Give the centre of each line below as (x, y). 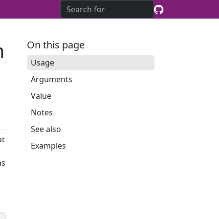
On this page (55, 45)
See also (46, 129)
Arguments (51, 79)
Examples (48, 146)
